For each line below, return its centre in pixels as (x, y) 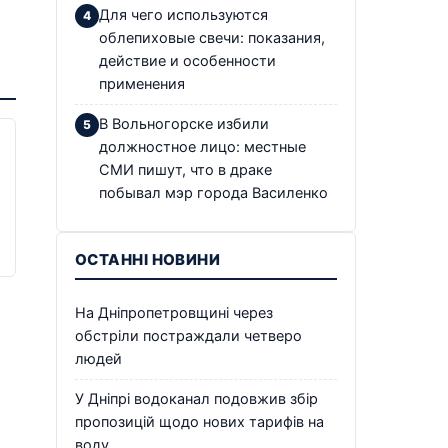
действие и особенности (187, 60)
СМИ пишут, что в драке (185, 169)
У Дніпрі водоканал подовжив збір (196, 398)
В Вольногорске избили (184, 123)
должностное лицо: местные (202, 146)
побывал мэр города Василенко (213, 192)
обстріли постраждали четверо (188, 335)
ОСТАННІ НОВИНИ (148, 259)
